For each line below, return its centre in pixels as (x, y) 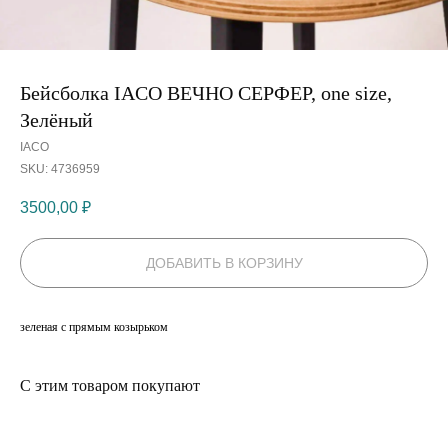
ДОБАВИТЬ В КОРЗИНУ (224, 263)
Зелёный (56, 120)
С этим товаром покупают (110, 386)
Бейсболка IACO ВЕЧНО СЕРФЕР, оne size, (206, 93)
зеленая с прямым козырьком (94, 327)
